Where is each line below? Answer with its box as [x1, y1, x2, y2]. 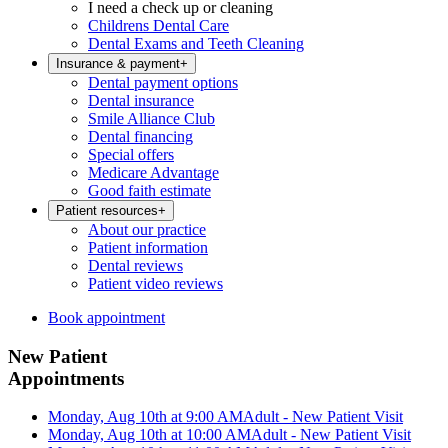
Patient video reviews [88, 275, 223, 292]
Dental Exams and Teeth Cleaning [88, 35, 304, 52]
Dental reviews [88, 257, 183, 274]
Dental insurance [88, 92, 194, 109]
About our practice [88, 221, 206, 238]
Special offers [88, 146, 174, 163]
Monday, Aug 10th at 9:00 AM [48, 408, 243, 426]
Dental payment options [88, 74, 238, 91]
